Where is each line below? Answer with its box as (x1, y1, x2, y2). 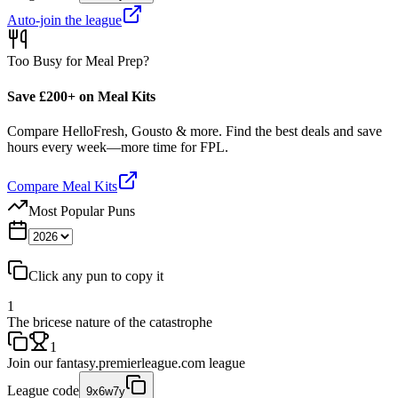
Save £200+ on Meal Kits (7, 88, 155, 104)
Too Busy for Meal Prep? (7, 53, 149, 69)
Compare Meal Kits (7, 178, 117, 194)
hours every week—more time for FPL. (7, 139, 228, 155)
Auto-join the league (7, 12, 122, 28)
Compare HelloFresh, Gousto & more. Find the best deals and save (7, 123, 382, 139)
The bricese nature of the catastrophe (7, 314, 212, 330)
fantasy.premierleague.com (56, 354, 205, 370)
